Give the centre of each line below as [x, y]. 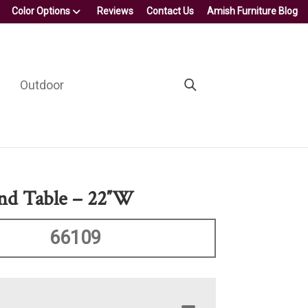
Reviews [115, 11]
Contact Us [170, 11]
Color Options [41, 11]
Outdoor [42, 85]
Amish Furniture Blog [252, 11]
